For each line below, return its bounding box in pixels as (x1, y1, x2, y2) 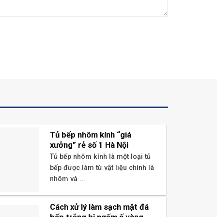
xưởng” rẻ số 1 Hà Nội (49, 140, 128, 150)
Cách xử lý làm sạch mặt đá (49, 202, 149, 212)
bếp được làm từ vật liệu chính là (49, 163, 154, 172)
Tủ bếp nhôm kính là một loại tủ (49, 152, 151, 161)
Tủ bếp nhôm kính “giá (49, 130, 131, 140)
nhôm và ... (49, 174, 85, 183)
